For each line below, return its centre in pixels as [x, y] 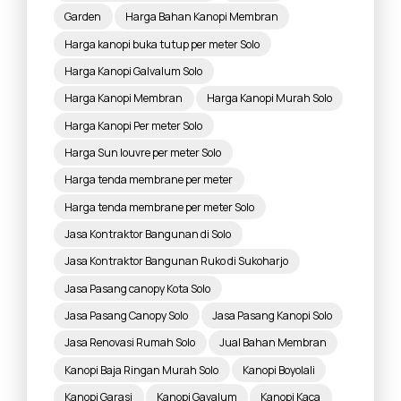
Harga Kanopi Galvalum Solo [134, 71]
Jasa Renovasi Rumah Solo [130, 343]
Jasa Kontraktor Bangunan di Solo [148, 234]
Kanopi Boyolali [278, 370]
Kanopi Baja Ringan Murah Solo [142, 370]
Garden [83, 17]
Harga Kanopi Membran [124, 98]
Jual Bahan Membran [273, 343]
